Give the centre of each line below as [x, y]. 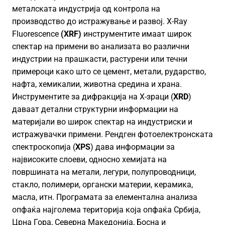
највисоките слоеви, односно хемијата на [89, 159]
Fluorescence [36, 34]
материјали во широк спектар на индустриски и [102, 122]
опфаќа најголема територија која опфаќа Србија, [106, 210]
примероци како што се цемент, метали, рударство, [109, 72]
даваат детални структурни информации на [95, 109]
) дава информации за [133, 147]
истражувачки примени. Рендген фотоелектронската [113, 134]
